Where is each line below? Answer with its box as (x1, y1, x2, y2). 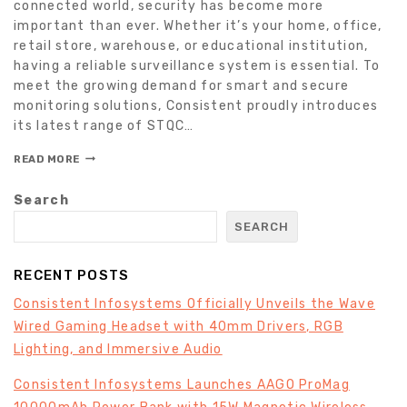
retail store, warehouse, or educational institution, (14, 37, 369, 54)
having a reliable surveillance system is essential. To (14, 57, 381, 74)
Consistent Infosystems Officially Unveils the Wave (14, 295, 375, 312)
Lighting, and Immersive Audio (14, 341, 223, 357)
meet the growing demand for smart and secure (14, 77, 350, 94)
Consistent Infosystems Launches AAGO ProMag (14, 376, 350, 392)
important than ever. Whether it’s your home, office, (14, 17, 382, 34)
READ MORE (14, 153, 81, 165)
